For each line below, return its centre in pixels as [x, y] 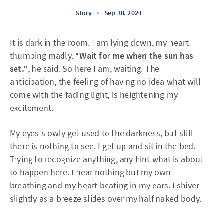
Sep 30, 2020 [123, 13]
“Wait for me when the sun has [134, 55]
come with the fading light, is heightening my [94, 95]
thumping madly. [43, 55]
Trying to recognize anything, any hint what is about [107, 159]
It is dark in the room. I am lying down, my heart [99, 42]
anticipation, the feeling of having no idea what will [105, 82]
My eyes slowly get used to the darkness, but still [102, 133]
